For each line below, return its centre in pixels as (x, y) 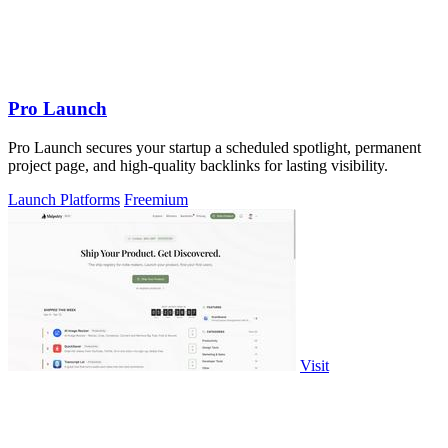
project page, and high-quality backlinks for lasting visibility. (198, 166)
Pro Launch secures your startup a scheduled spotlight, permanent (214, 148)
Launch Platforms (64, 200)
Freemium (156, 200)
